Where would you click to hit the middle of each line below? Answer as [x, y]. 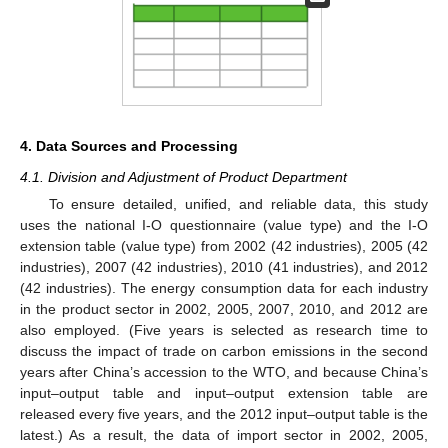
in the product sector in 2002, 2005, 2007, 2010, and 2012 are [224, 309]
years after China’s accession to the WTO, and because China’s [224, 372]
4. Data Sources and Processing [129, 145]
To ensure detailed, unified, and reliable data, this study [238, 204]
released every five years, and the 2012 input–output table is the [224, 414]
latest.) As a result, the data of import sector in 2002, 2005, [224, 435]
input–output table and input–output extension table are [224, 393]
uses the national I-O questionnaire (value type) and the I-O [224, 225]
